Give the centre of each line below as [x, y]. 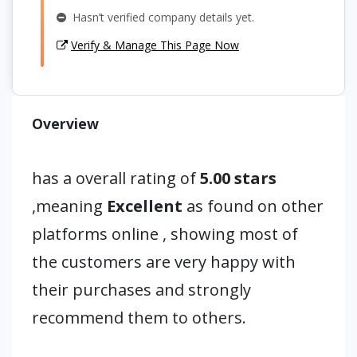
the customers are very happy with [164, 262]
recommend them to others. [139, 318]
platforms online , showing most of [165, 234]
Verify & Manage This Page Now [155, 45]
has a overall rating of [114, 178]
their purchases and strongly [141, 290]
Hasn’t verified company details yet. [160, 17]
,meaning [69, 206]
